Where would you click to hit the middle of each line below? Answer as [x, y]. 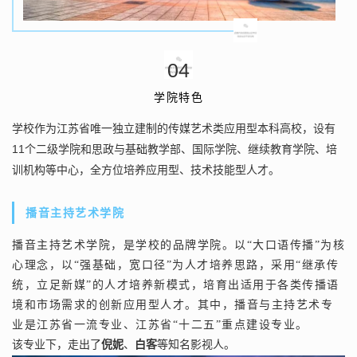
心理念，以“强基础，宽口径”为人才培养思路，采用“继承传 [175, 265]
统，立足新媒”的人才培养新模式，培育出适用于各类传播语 [176, 284]
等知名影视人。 [196, 344]
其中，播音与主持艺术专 [265, 304]
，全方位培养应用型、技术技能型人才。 [179, 170]
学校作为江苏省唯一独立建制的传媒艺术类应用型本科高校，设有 [174, 128]
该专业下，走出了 [57, 344]
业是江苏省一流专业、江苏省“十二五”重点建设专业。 [160, 324]
